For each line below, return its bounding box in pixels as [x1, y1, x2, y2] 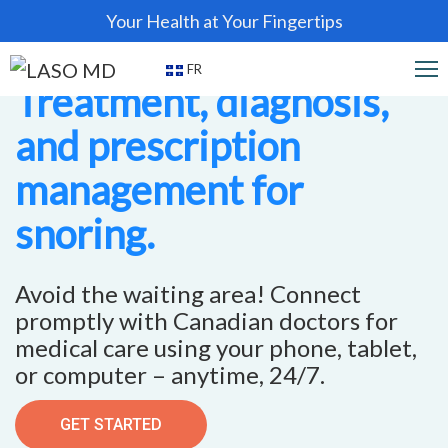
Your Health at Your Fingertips [105, 10, 343, 32]
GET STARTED [60, 415, 162, 434]
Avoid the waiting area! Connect [15, 279, 361, 308]
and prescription [15, 122, 300, 170]
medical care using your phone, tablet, [15, 333, 417, 362]
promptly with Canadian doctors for [15, 306, 398, 335]
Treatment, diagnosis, [15, 78, 389, 126]
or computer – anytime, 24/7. [15, 360, 325, 389]
